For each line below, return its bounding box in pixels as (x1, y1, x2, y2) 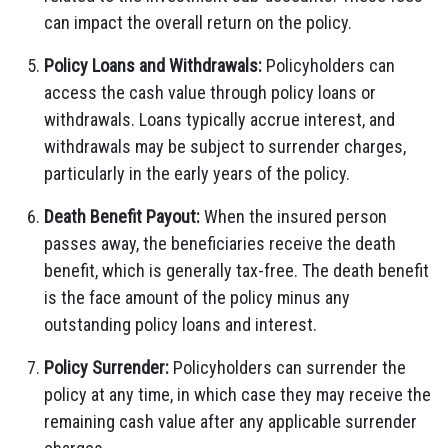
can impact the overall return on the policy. (44, 12, 352, 33)
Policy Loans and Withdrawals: (44, 55, 262, 76)
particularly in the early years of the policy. (44, 163, 350, 184)
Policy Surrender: (44, 357, 169, 378)
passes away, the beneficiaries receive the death (44, 233, 396, 254)
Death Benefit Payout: (44, 206, 200, 227)
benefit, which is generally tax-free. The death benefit (44, 260, 429, 281)
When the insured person (200, 206, 387, 227)
